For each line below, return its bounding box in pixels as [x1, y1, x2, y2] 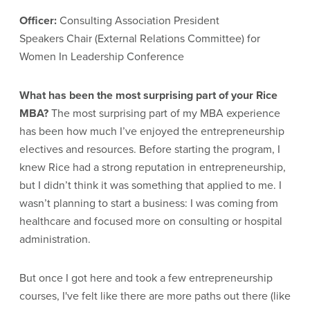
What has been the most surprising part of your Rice [19, 87, 277, 103]
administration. [19, 231, 91, 247]
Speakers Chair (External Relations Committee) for [19, 30, 260, 46]
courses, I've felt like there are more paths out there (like [19, 288, 291, 304]
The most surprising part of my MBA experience [51, 105, 280, 121]
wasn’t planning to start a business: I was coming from [19, 195, 278, 211]
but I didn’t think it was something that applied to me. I [19, 177, 282, 193]
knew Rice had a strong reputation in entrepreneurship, [19, 159, 286, 175]
